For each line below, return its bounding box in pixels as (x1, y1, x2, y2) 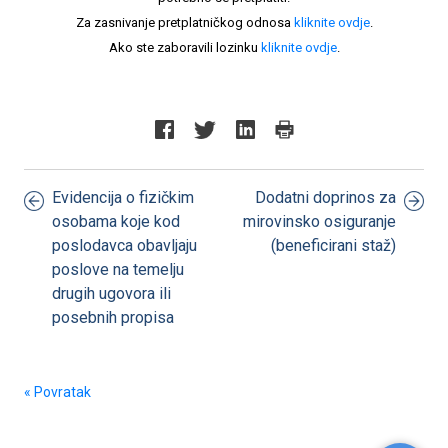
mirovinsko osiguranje (243, 212, 396, 231)
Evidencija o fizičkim (52, 188, 194, 207)
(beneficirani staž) (271, 236, 396, 255)
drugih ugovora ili (52, 284, 171, 303)
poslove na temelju (52, 260, 184, 279)
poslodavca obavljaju (52, 236, 197, 255)
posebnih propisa (52, 308, 174, 327)
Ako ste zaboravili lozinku (108, 40, 261, 55)
